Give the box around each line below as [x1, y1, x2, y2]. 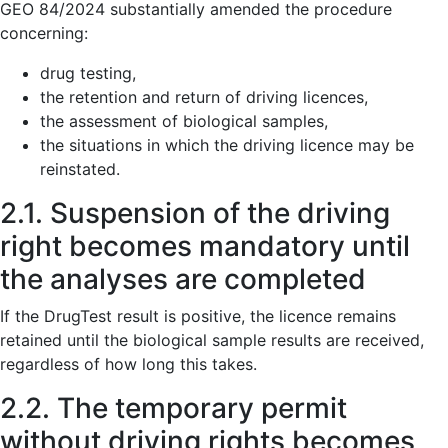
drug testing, [40, 63, 136, 83]
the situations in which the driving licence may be [40, 135, 414, 155]
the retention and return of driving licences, [40, 87, 368, 107]
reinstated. [40, 159, 120, 179]
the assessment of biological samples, [40, 111, 328, 131]
